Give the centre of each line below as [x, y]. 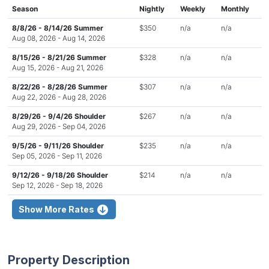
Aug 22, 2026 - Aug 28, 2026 [59, 97]
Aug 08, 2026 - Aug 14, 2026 [58, 38]
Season [25, 8]
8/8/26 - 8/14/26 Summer [57, 28]
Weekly [192, 8]
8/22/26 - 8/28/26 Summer [59, 86]
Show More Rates [57, 209]
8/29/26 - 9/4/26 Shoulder [59, 116]
